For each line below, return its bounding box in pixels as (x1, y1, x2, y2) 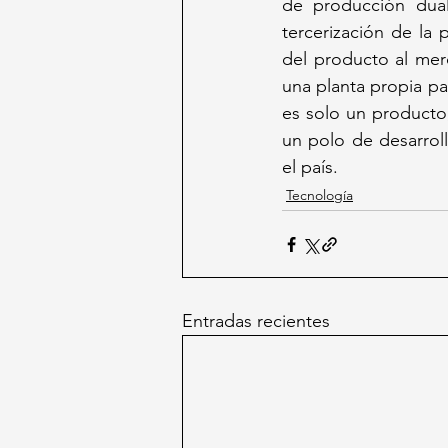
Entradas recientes (182, 310, 330, 333)
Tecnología (286, 186, 353, 205)
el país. (282, 156, 338, 179)
